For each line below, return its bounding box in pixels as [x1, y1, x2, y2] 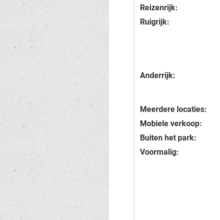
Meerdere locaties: [140, 105, 207, 114]
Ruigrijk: [140, 17, 169, 27]
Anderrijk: [140, 71, 175, 80]
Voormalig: [140, 147, 179, 157]
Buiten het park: [140, 133, 196, 142]
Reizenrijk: [140, 3, 178, 12]
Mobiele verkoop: [140, 119, 202, 128]
